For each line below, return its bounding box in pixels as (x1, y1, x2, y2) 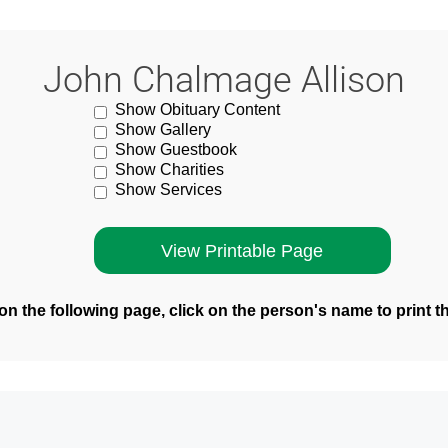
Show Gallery (115, 121, 212, 138)
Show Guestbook (115, 141, 238, 158)
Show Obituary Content (115, 101, 281, 118)
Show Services (115, 181, 223, 198)
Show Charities (115, 161, 225, 178)
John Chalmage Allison (43, 59, 405, 101)
